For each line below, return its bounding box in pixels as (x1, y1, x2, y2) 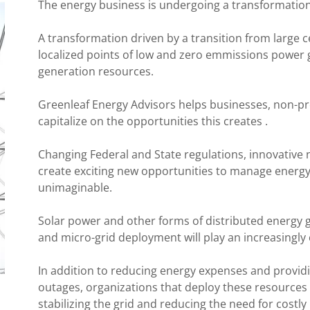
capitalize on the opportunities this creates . (37, 113, 271, 129)
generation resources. (37, 64, 159, 79)
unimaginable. (37, 180, 112, 195)
